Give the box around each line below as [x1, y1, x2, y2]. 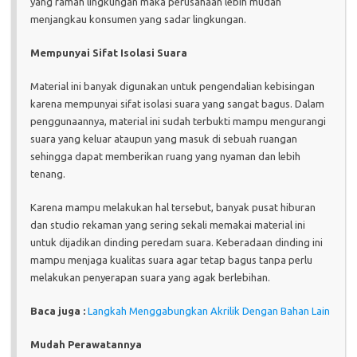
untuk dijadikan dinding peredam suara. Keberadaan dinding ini [30, 236, 323, 248]
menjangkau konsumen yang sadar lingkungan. [30, 13, 246, 25]
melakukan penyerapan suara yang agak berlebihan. [30, 271, 270, 283]
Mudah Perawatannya [30, 338, 142, 350]
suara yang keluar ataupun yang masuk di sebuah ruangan [30, 132, 297, 144]
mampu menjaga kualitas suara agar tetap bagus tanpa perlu [30, 253, 312, 265]
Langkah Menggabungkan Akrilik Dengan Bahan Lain [88, 304, 330, 316]
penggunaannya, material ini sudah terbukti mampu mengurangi [30, 115, 326, 127]
